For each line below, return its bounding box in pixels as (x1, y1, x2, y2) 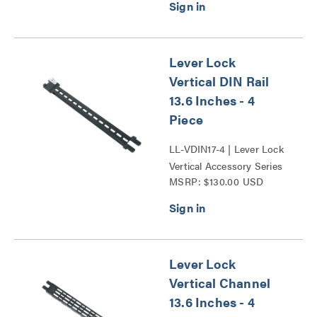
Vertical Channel (169, 274, 271, 292)
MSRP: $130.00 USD (169, 174, 264, 188)
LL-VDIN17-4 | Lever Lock (169, 142, 284, 156)
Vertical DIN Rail (169, 72, 270, 90)
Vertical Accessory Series (169, 158, 282, 173)
